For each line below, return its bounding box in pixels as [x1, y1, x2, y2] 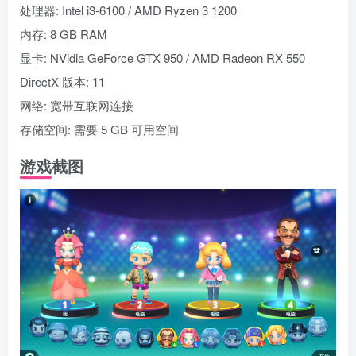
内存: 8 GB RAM [20, 25, 107, 43]
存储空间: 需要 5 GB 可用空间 [20, 121, 179, 138]
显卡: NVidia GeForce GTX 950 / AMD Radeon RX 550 [20, 49, 305, 67]
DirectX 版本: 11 [20, 73, 105, 91]
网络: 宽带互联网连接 [20, 97, 133, 114]
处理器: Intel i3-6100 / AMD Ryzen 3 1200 [20, 2, 237, 19]
